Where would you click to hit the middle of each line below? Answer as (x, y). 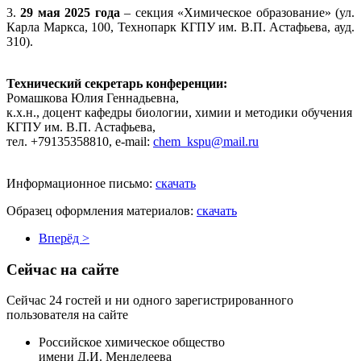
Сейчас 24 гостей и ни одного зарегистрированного (150, 301)
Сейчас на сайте (62, 269)
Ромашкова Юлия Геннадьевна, (93, 98)
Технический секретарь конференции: (117, 83)
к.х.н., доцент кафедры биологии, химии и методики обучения (179, 112)
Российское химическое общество (132, 342)
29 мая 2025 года (70, 12)
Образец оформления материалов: (102, 210)
